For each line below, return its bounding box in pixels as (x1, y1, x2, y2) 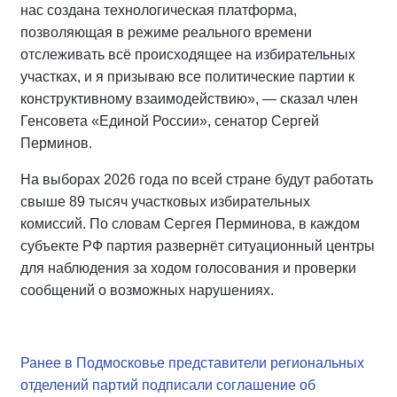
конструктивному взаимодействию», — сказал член (20, 91, 358, 106)
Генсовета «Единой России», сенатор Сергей (20, 113, 319, 128)
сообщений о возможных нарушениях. (20, 283, 274, 298)
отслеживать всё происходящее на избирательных (20, 47, 355, 62)
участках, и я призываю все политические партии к (20, 69, 354, 84)
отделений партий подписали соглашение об (20, 378, 315, 393)
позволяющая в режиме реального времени (20, 25, 312, 40)
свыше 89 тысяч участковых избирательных (20, 194, 310, 209)
